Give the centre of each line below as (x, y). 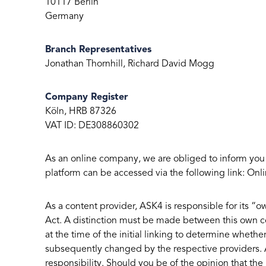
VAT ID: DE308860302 (92, 126)
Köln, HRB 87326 (81, 112)
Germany (64, 17)
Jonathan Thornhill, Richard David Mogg (130, 64)
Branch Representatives (98, 50)
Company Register (87, 98)
